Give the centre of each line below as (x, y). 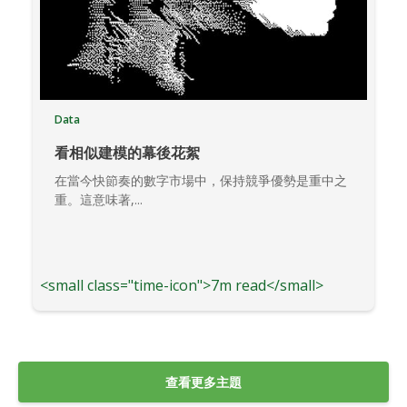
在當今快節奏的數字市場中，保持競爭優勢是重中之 (201, 181)
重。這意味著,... (99, 200)
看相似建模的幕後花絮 (127, 153)
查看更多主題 (203, 382)
